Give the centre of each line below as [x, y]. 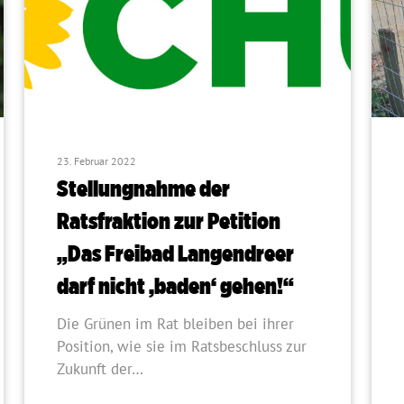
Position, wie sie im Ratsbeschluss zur [182, 347]
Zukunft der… [101, 369]
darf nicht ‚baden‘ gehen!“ [176, 286]
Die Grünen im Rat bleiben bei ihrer [176, 324]
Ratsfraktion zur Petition [169, 221]
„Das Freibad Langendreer [176, 253]
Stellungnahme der [144, 188]
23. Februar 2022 [97, 161]
